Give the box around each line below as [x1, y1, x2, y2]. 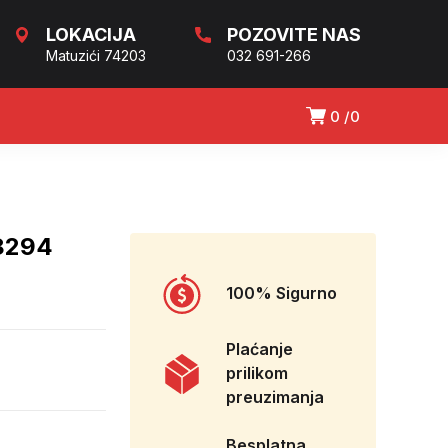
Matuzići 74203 [46, 47, 146, 64]
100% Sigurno [226, 283, 337, 304]
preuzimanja [226, 387, 324, 408]
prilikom [226, 363, 288, 384]
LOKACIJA [46, 24, 136, 45]
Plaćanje [226, 339, 293, 360]
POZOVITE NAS [227, 24, 361, 45]
